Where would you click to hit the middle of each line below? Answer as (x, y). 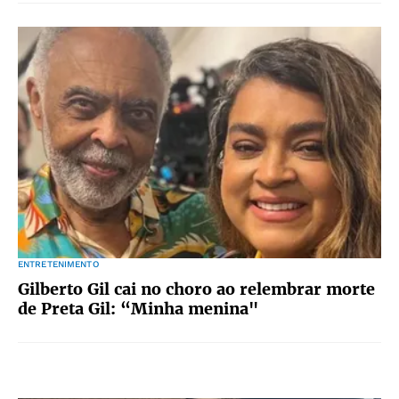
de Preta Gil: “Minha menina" (138, 309)
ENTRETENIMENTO (58, 264)
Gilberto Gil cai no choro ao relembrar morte (196, 289)
